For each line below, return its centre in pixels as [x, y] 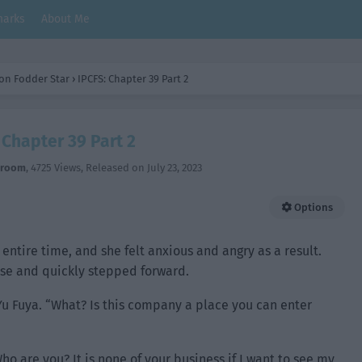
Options [312, 207]
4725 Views [56, 168]
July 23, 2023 [175, 168]
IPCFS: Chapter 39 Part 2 [133, 79]
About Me [65, 19]
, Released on [114, 168]
